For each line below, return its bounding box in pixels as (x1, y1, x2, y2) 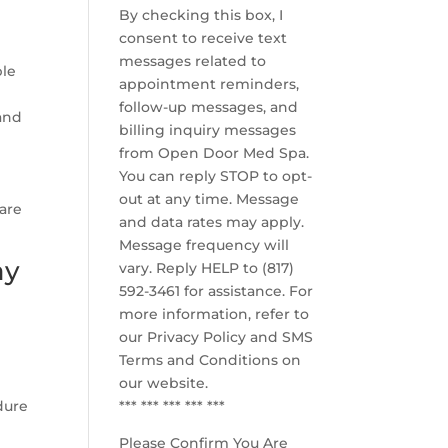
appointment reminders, (119, 75, 300, 93)
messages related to (119, 52, 267, 70)
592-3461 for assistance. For (119, 282, 314, 300)
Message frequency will (119, 236, 290, 254)
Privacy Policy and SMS (147, 328, 314, 346)
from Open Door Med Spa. (119, 144, 310, 162)
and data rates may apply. (119, 213, 305, 231)
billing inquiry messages (119, 121, 297, 139)
